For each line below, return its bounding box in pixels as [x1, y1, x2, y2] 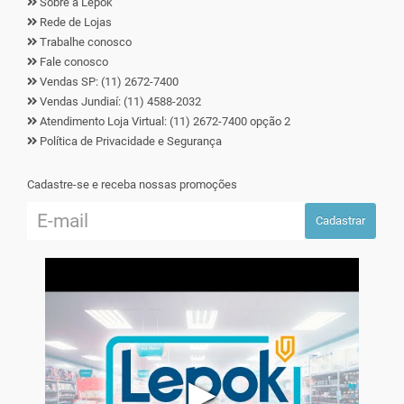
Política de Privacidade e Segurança [40, 134, 222, 148]
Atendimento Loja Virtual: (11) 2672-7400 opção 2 [37, 115, 290, 128]
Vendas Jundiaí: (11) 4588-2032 [37, 95, 201, 108]
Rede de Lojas [40, 15, 112, 29]
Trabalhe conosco [40, 35, 132, 49]
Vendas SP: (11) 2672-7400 [37, 75, 179, 88]
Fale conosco [40, 55, 108, 69]
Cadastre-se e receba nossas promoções [27, 178, 237, 191]
